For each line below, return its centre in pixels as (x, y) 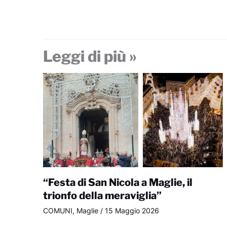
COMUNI (58, 211)
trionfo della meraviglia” (102, 196)
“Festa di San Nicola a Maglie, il (118, 183)
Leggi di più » (90, 56)
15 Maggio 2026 (132, 211)
